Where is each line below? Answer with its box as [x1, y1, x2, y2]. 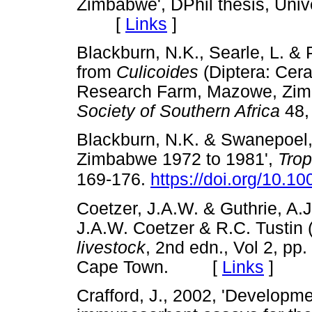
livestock [77, 237, 146, 257]
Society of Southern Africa [77, 102, 280, 121]
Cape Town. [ [77, 257, 222, 276]
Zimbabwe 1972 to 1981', [77, 150, 278, 169]
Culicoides [116, 63, 198, 82]
